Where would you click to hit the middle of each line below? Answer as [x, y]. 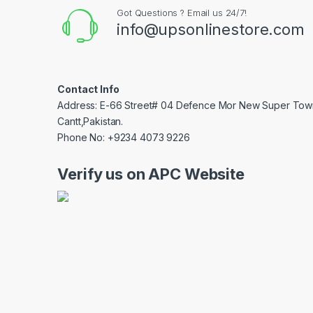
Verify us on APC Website [151, 174]
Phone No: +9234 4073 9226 [124, 137]
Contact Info [88, 89]
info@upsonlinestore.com [211, 29]
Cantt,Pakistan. [90, 121]
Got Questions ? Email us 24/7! [182, 12]
